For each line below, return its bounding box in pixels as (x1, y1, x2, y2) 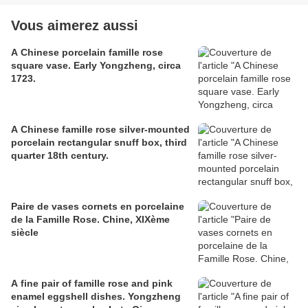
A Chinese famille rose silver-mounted (11, 123, 190, 135)
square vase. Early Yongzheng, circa (11, 59, 181, 71)
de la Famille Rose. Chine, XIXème (11, 213, 170, 225)
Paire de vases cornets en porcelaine (11, 200, 184, 212)
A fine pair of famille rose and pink (11, 277, 173, 289)
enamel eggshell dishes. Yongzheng (11, 290, 181, 302)
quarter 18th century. (11, 149, 109, 161)
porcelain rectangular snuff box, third (11, 136, 187, 148)
